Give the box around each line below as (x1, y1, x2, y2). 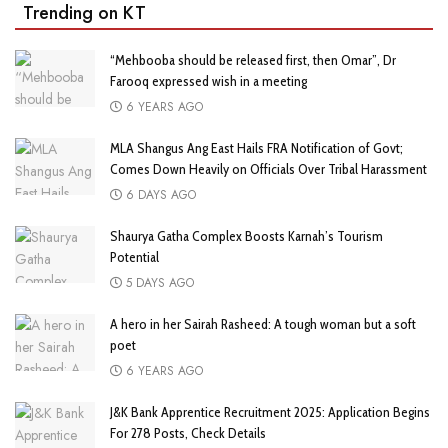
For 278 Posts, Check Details (110, 423, 266, 442)
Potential (110, 247, 159, 266)
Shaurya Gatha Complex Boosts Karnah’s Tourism (110, 226, 383, 245)
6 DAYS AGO (122, 185, 196, 204)
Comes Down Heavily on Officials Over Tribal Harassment (110, 159, 427, 178)
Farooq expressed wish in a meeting (110, 71, 307, 90)
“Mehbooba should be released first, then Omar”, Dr (110, 50, 396, 69)
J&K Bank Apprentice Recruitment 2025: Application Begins (110, 402, 430, 421)
